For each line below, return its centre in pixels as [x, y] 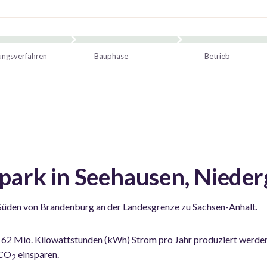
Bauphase [111, 56]
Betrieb [217, 56]
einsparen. [38, 254]
